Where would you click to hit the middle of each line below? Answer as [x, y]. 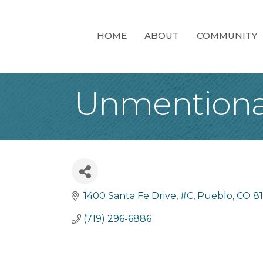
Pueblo [215, 196]
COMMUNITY [227, 36]
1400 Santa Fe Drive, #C [138, 196]
